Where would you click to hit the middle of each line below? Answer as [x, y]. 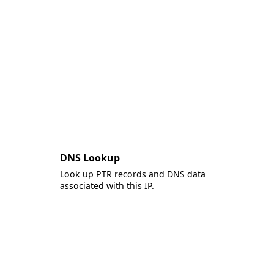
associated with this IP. [107, 186]
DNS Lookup [90, 158]
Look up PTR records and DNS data [133, 174]
